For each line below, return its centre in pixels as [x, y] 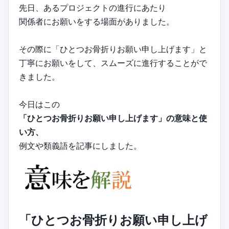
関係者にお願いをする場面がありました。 [97, 22]
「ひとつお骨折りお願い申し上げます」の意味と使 [113, 118]
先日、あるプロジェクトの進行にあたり [93, 8]
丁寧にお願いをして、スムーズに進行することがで [113, 63]
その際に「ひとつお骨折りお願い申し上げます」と [113, 49]
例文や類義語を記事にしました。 [80, 146]
